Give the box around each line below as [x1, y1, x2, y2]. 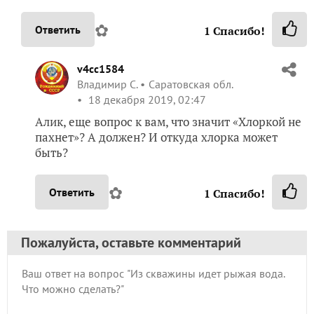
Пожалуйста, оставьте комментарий [21, 233, 241, 252]
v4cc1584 [77, 62, 124, 76]
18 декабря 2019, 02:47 [86, 93, 206, 107]
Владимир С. [77, 77, 137, 91]
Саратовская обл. [149, 77, 233, 91]
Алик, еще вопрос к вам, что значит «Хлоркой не [35, 114, 301, 130]
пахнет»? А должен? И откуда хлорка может [35, 129, 278, 145]
